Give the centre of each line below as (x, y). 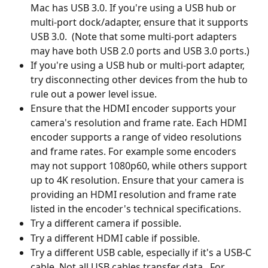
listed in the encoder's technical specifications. (136, 209)
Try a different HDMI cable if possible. (115, 238)
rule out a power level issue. (94, 94)
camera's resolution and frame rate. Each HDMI (140, 123)
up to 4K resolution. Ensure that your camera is (138, 180)
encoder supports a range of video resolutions (137, 137)
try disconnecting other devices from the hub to (140, 80)
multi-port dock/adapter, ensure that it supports (141, 22)
